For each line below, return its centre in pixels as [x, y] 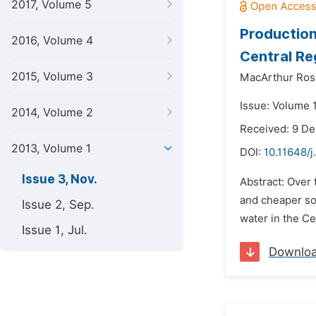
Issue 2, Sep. [58, 205]
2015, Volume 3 [52, 77]
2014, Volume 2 [52, 113]
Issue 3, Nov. [60, 179]
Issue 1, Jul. [55, 230]
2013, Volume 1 [51, 148]
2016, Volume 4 [52, 41]
